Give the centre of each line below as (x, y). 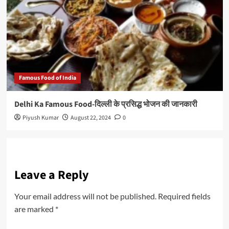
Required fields (184, 196)
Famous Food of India (47, 78)
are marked (35, 209)
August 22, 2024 (90, 118)
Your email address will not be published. (85, 196)
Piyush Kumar (40, 118)
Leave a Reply (51, 175)
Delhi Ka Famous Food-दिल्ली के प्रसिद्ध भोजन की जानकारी (106, 105)
